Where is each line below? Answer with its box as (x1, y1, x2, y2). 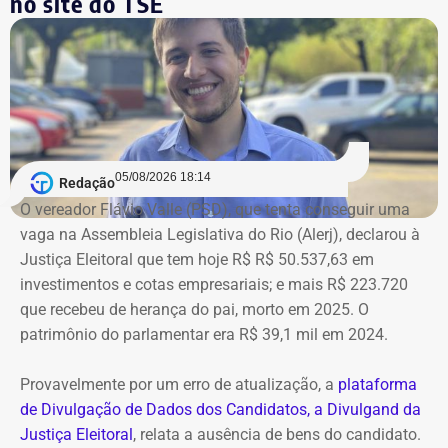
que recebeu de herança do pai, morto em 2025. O (20, 300, 369, 320)
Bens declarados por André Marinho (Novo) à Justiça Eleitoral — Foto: (36, 166, 412, 181)
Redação (59, 174, 115, 191)
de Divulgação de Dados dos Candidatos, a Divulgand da (20, 400, 421, 420)
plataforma (338, 375, 417, 395)
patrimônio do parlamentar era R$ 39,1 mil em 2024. (20, 325, 388, 345)
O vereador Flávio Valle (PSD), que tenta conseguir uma (20, 200, 410, 220)
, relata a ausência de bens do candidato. (133, 425, 421, 445)
